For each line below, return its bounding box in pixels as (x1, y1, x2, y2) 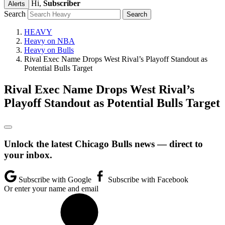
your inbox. (4, 149, 52, 160)
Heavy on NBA (24, 37, 75, 45)
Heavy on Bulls (24, 46, 74, 54)
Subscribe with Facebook (106, 175, 188, 184)
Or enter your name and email (4, 184, 98, 193)
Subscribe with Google (17, 175, 93, 184)
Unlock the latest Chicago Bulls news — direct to (4, 138, 203, 149)
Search (4, 10, 26, 18)
